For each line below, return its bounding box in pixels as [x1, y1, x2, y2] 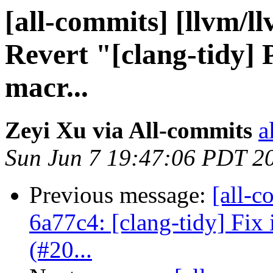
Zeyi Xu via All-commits [5, 117, 252, 144]
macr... [5, 71, 88, 103]
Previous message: [29, 182, 212, 208]
